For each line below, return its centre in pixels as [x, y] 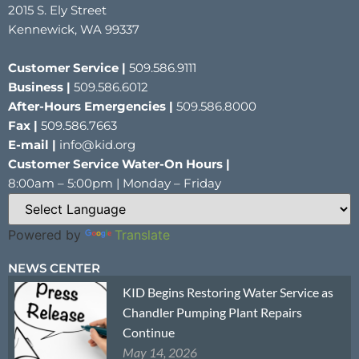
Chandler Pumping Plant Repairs [213, 312]
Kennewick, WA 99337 [74, 29]
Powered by [46, 234]
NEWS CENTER [54, 268]
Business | [39, 87]
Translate [142, 234]
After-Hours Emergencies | [91, 106]
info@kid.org [96, 144]
